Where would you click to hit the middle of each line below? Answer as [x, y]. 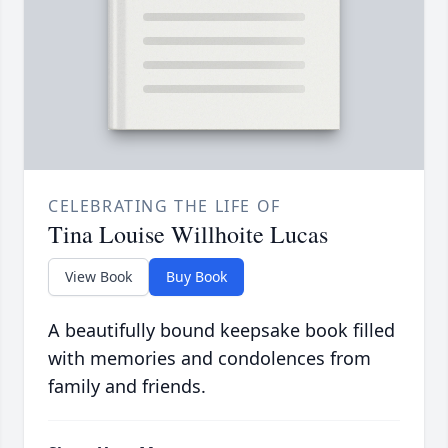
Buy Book [196, 277]
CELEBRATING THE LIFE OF [164, 206]
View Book [98, 277]
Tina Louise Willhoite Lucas [188, 234]
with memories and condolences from [209, 358]
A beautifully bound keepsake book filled [221, 330]
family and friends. [127, 386]
